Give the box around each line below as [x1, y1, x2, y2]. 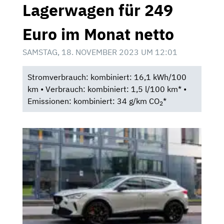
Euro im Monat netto [22, 23, 174, 45]
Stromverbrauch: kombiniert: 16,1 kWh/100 [27, 72, 186, 82]
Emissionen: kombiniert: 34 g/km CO [27, 96, 159, 106]
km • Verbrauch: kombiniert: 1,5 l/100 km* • [27, 84, 186, 94]
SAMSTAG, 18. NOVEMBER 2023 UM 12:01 [22, 47, 177, 57]
